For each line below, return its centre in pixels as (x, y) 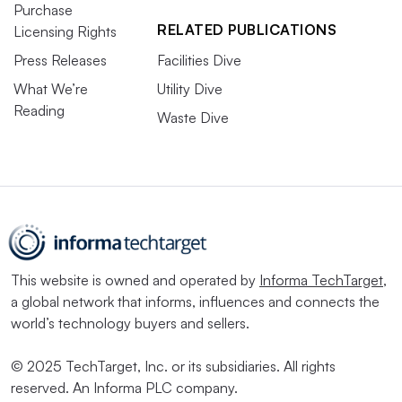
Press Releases (60, 60)
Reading (39, 110)
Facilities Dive (199, 60)
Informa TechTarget (321, 280)
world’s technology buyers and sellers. (130, 323)
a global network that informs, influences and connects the (195, 301)
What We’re (51, 88)
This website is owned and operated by (135, 280)
